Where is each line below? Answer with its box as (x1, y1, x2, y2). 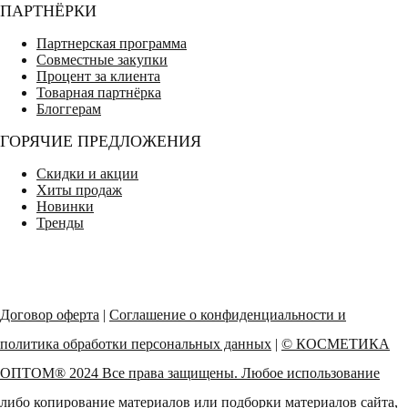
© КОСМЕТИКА (281, 335, 390, 352)
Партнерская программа (36, 35, 187, 51)
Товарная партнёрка (36, 84, 161, 100)
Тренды (36, 214, 84, 230)
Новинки (36, 198, 94, 214)
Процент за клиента (36, 67, 160, 84)
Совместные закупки (36, 51, 168, 67)
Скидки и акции (36, 165, 138, 181)
